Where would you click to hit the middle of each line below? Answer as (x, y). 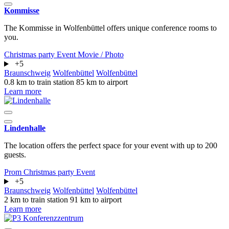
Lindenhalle (25, 128)
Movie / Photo (101, 55)
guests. (15, 155)
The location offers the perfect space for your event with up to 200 (111, 146)
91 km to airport (96, 200)
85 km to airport (102, 82)
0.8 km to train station (40, 82)
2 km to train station (37, 200)
